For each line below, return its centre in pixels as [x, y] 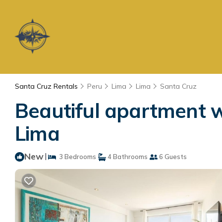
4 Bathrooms [127, 157]
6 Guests [172, 157]
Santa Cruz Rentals [47, 86]
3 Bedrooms [76, 157]
